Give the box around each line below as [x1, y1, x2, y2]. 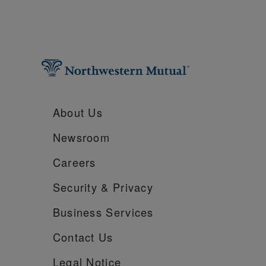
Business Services [52, 204, 154, 220]
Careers [52, 154, 96, 170]
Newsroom [52, 129, 110, 145]
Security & [52, 179, 109, 195]
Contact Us [52, 229, 113, 245]
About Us [52, 104, 103, 120]
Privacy [109, 179, 154, 195]
